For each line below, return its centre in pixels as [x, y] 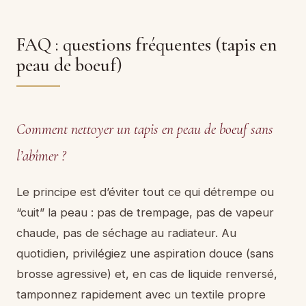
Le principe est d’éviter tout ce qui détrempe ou [145, 192]
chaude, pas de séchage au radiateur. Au [126, 233]
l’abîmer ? [41, 156]
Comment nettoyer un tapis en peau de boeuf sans [145, 129]
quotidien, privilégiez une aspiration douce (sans [145, 254]
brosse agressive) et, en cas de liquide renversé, [147, 274]
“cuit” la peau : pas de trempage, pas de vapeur [145, 213]
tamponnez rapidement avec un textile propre [141, 295]
